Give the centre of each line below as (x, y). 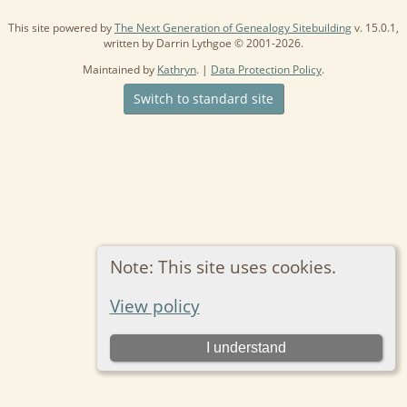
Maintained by (120, 69)
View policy (154, 306)
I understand (246, 347)
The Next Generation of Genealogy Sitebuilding (233, 27)
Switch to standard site (203, 98)
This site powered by (61, 27)
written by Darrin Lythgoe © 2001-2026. (203, 43)
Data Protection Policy (266, 69)
